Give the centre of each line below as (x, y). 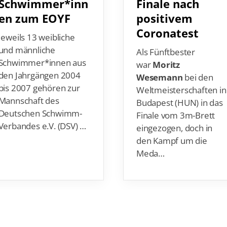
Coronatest (167, 19)
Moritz (166, 51)
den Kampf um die (172, 127)
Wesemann (160, 63)
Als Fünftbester (166, 38)
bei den (198, 63)
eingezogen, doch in (175, 114)
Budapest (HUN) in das (180, 89)
